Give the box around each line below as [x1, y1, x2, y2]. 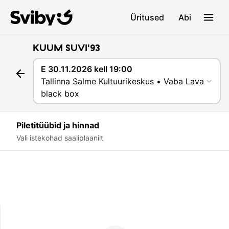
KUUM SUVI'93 [33, 42, 100, 54]
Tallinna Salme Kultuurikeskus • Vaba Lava [40, 76, 204, 86]
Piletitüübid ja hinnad [16, 120, 99, 130]
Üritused [130, 12, 164, 22]
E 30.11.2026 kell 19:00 [40, 63, 132, 74]
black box [40, 88, 79, 99]
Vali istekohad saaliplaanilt [16, 133, 103, 142]
